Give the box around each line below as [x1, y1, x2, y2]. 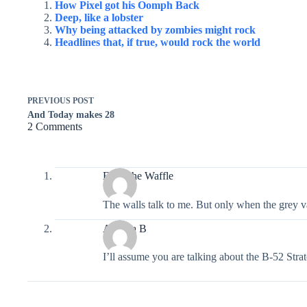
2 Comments [27, 120, 82, 132]
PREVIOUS [27, 95, 73, 106]
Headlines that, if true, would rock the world [55, 36, 260, 48]
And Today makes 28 [27, 109, 114, 120]
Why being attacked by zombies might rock [55, 23, 256, 36]
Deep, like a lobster [55, 11, 143, 23]
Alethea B [103, 222, 147, 234]
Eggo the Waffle [103, 170, 173, 182]
